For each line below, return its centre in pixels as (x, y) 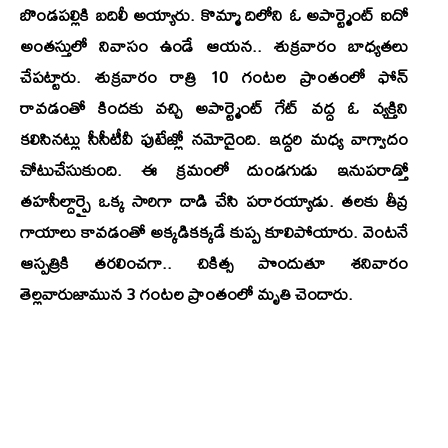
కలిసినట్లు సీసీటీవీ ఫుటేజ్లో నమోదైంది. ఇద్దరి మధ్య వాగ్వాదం (214, 138)
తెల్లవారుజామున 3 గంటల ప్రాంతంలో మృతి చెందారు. (186, 293)
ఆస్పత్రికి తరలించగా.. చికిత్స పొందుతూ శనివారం (214, 262)
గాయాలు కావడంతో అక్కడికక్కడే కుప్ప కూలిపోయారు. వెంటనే (214, 231)
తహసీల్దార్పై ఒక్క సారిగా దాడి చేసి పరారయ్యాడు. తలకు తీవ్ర (214, 200)
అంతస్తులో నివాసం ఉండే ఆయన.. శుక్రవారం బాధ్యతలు (214, 45)
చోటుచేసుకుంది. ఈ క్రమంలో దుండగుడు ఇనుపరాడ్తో (214, 169)
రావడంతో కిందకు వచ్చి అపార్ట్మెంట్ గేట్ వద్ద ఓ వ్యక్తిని (214, 107)
